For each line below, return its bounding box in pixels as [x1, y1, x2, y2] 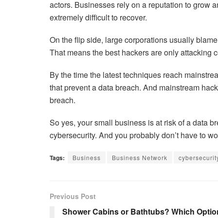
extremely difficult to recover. [50, 12, 147, 23]
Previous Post [50, 191, 96, 201]
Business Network [112, 153, 167, 162]
